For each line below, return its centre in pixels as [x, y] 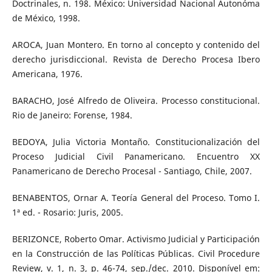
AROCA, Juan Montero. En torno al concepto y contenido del [136, 45]
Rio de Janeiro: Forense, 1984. [72, 115]
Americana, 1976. [47, 74]
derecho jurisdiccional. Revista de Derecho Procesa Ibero [136, 59]
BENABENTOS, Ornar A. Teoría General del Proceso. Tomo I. [136, 198]
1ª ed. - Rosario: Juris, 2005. [67, 212]
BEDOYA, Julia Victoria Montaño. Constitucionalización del [136, 142]
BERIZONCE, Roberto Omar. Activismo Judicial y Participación [136, 239]
